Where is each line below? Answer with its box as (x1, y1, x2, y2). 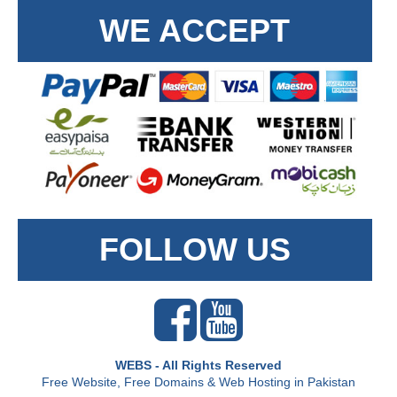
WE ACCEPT (99, 12, 291, 49)
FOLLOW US (98, 231, 291, 269)
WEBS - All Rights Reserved (115, 358, 282, 373)
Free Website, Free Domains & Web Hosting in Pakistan (42, 375, 355, 390)
